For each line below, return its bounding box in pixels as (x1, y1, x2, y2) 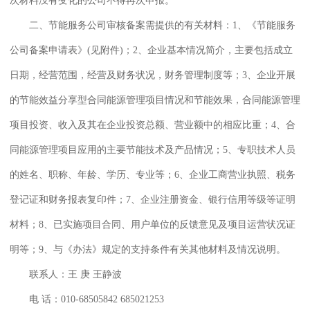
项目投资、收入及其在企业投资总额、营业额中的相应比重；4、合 (10, 119, 295, 130)
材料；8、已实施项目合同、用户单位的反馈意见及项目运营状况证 (10, 219, 295, 230)
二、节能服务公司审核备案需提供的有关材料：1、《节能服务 (10, 19, 295, 30)
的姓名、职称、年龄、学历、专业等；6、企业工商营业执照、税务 (10, 169, 295, 180)
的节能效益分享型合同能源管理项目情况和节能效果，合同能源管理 (10, 94, 300, 105)
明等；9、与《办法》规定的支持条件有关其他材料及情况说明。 (10, 244, 286, 255)
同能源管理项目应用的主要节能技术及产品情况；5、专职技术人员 (10, 144, 295, 155)
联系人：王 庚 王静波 (10, 268, 122, 280)
